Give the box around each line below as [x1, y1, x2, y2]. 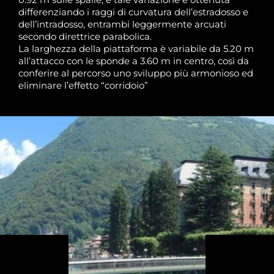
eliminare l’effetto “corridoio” [18, 80, 148, 92]
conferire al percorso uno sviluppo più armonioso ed [18, 67, 253, 80]
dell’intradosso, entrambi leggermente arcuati [18, 18, 226, 31]
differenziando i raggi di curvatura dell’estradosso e [18, 6, 248, 18]
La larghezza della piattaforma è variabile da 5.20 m [18, 43, 254, 55]
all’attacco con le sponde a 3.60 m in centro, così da [18, 55, 249, 67]
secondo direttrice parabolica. [18, 31, 152, 43]
